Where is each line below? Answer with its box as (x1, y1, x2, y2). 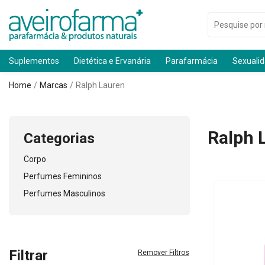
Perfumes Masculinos (24, 189, 105, 198)
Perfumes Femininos (24, 172, 102, 181)
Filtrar (9, 247, 48, 264)
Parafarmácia (166, 56, 218, 66)
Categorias (24, 130, 95, 147)
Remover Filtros (138, 248, 189, 257)
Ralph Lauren (76, 80, 125, 90)
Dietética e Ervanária (74, 56, 151, 66)
